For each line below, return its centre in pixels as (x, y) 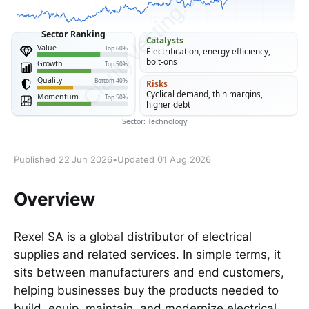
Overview (54, 199)
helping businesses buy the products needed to (146, 290)
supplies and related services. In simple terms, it (147, 254)
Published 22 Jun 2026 (63, 160)
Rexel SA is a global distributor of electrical (133, 236)
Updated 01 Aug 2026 (165, 160)
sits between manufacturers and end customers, (149, 272)
